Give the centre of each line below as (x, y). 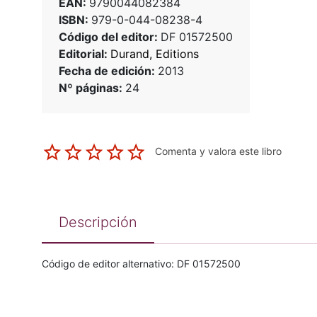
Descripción (98, 223)
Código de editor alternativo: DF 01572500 (141, 264)
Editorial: (84, 54)
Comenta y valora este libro (218, 151)
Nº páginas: (92, 88)
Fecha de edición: (108, 71)
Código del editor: (109, 37)
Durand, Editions (154, 54)
